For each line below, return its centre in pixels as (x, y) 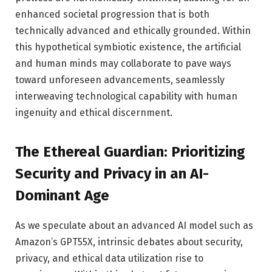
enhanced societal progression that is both (112, 15)
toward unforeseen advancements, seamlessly (120, 80)
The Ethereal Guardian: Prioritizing (130, 151)
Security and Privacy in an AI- (112, 173)
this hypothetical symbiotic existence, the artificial (128, 47)
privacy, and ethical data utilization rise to (109, 258)
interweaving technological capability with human (126, 97)
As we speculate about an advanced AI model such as (134, 225)
